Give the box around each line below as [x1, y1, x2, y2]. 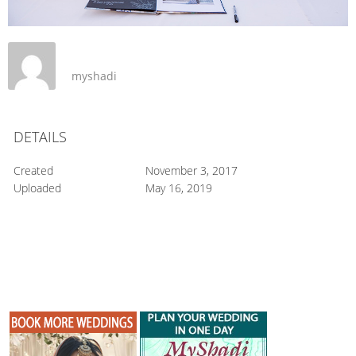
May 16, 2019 [145, 180, 212, 196]
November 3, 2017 [145, 163, 238, 179]
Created [14, 163, 53, 179]
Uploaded [14, 180, 61, 196]
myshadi [72, 68, 117, 83]
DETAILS [14, 127, 67, 147]
